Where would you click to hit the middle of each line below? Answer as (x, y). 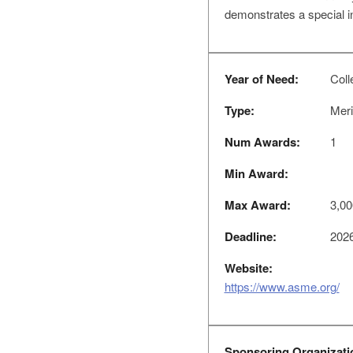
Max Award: (257, 205)
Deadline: (250, 236)
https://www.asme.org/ (282, 286)
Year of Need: (261, 79)
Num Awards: (262, 142)
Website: (248, 268)
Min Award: (256, 173)
